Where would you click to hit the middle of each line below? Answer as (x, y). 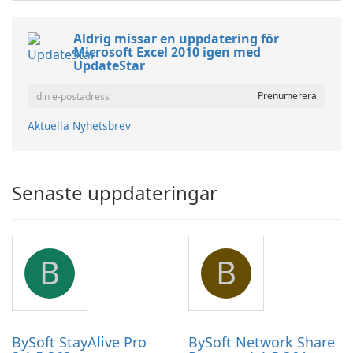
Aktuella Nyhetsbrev (79, 126)
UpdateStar (109, 66)
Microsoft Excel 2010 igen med (167, 52)
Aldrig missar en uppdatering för (176, 39)
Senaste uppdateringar (115, 193)
